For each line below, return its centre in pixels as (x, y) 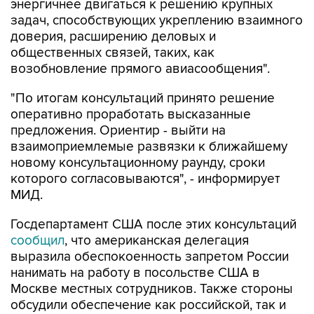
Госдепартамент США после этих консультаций (153, 225)
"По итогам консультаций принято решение (143, 98)
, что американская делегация (157, 241)
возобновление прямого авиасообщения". (140, 69)
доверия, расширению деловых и (113, 37)
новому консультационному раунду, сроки (138, 163)
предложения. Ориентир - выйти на (118, 131)
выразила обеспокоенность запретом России (150, 257)
